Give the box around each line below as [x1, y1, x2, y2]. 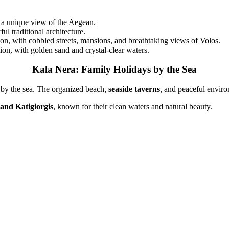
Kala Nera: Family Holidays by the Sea [32, 64, 197, 75]
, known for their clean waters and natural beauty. [53, 102, 213, 111]
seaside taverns [108, 85, 161, 94]
